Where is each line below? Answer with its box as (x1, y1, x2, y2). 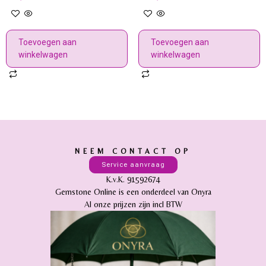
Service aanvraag (101, 160, 165, 169)
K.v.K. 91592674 (106, 174, 160, 184)
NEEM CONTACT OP (75, 147, 191, 156)
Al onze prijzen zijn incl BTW (84, 199, 182, 209)
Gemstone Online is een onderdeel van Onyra (55, 186, 211, 197)
